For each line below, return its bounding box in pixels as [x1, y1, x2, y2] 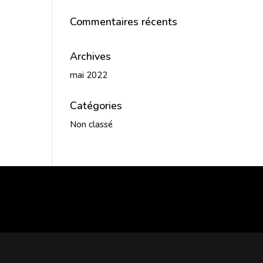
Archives [70, 49, 112, 63]
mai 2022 [70, 69, 108, 81]
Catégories [70, 99, 123, 113]
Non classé [70, 119, 113, 130]
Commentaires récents [70, 15, 178, 29]
